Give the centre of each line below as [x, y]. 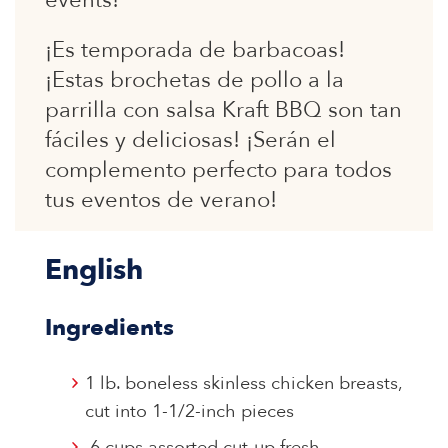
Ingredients [109, 327]
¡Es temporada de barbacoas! [195, 50]
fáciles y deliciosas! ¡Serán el [190, 140]
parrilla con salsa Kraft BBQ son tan [223, 110]
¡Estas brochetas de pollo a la [194, 80]
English [94, 270]
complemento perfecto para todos [218, 170]
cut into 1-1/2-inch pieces [189, 411]
